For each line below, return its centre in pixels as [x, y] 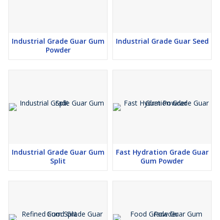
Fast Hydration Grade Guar [162, 152]
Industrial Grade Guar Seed [162, 41]
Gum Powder [162, 161]
